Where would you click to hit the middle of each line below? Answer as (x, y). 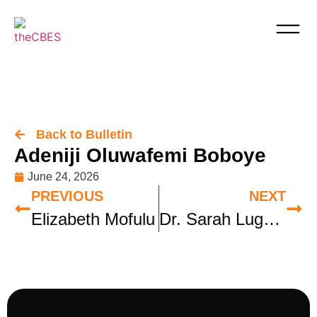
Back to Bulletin (84, 134)
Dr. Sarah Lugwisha (271, 219)
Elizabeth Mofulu (93, 219)
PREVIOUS (67, 196)
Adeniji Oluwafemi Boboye (140, 155)
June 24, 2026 (63, 177)
